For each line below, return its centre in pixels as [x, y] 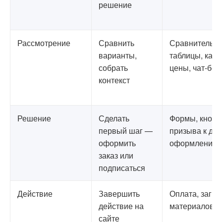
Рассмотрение [44, 43]
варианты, [118, 55]
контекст [114, 80]
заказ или [116, 155]
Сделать [114, 118]
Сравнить [116, 43]
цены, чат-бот [194, 68]
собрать [113, 68]
